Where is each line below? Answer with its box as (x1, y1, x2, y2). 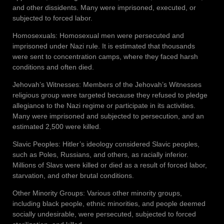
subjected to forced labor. (12, 13, 92, 22)
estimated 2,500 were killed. (12, 122, 101, 130)
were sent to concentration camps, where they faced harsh (12, 52, 198, 60)
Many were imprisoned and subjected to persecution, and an (12, 111, 204, 120)
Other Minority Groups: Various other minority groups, (12, 188, 182, 197)
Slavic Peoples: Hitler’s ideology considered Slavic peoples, (12, 139, 199, 148)
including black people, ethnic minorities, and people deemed (12, 199, 205, 207)
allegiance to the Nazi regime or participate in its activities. (12, 101, 195, 109)
